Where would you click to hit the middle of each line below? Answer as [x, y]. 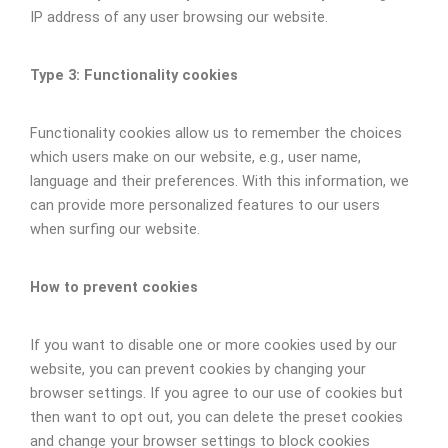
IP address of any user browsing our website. [179, 16]
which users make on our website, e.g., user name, [195, 156]
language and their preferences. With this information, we [219, 180]
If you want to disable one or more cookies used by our [213, 344]
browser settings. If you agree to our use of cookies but [216, 392]
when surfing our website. [115, 228]
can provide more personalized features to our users [205, 204]
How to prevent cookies [114, 286]
